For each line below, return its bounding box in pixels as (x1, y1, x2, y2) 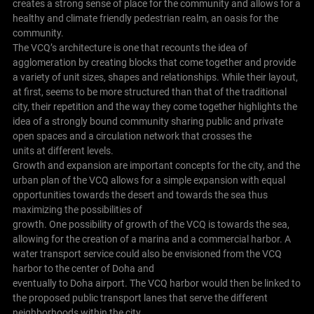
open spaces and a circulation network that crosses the (12, 130, 252, 142)
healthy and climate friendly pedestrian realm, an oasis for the (12, 13, 278, 25)
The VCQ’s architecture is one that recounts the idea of (12, 42, 247, 54)
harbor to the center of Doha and (12, 263, 154, 275)
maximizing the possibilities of (12, 204, 142, 216)
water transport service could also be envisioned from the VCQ (12, 248, 282, 260)
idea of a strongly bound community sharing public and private (12, 116, 283, 128)
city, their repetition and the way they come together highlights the (12, 101, 297, 113)
